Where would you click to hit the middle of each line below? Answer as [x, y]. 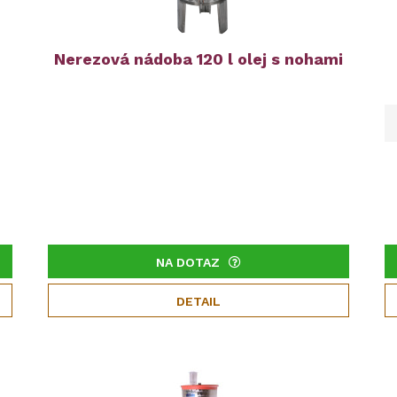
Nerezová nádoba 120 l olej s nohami [198, 59]
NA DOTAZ [187, 263]
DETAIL [198, 302]
